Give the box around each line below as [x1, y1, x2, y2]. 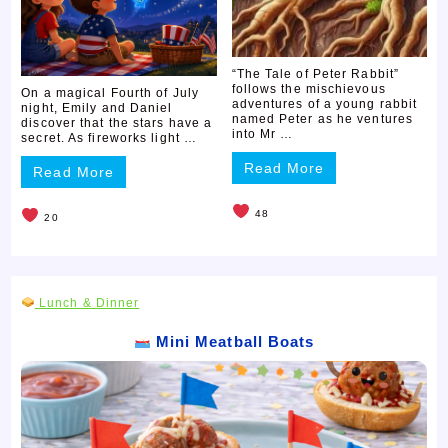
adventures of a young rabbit [231, 96, 418, 111]
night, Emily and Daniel [21, 100, 173, 115]
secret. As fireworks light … [21, 130, 198, 145]
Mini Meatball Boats [150, 332, 315, 350]
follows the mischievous [231, 81, 386, 96]
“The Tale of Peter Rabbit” [231, 66, 400, 81]
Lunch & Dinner [34, 295, 140, 310]
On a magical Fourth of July [21, 85, 199, 100]
